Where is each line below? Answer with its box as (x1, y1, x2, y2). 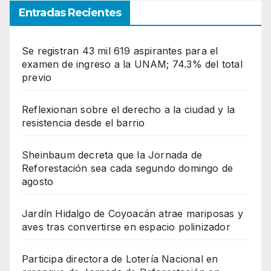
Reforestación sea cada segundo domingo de (22, 162, 233, 175)
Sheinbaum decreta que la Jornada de (22, 149, 202, 162)
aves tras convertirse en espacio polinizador (22, 221, 230, 233)
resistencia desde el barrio (22, 117, 145, 129)
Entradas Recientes (19, 6, 121, 20)
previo (22, 71, 52, 84)
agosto (22, 175, 54, 188)
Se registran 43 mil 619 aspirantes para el (22, 45, 218, 57)
